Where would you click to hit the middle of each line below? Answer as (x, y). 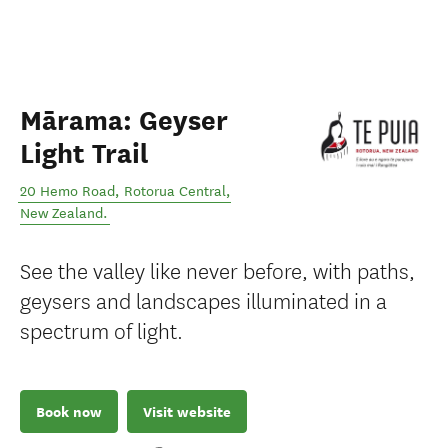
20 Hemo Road (67, 191)
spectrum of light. (101, 329)
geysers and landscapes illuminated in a (203, 299)
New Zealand (61, 213)
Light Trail (84, 154)
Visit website (187, 411)
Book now (69, 411)
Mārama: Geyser (124, 121)
